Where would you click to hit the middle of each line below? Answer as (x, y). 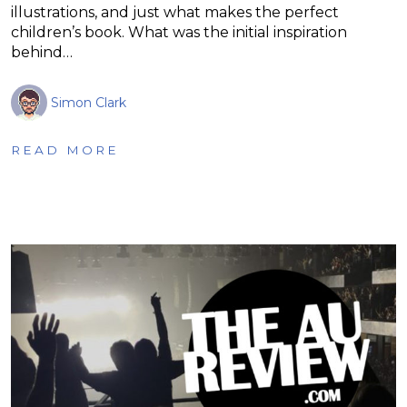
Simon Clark (89, 102)
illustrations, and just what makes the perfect (175, 12)
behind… (42, 52)
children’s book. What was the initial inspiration (179, 32)
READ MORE (65, 149)
